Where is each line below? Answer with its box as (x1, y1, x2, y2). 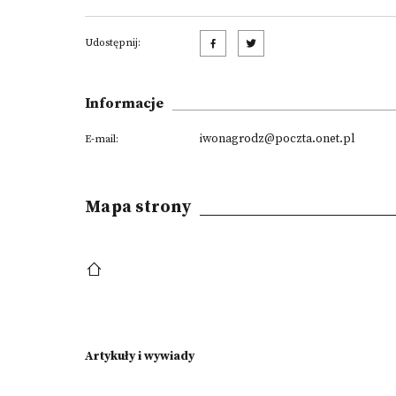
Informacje (85, 95, 164, 112)
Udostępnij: (85, 36, 141, 49)
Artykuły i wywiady (85, 348, 194, 364)
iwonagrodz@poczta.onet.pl (200, 131, 354, 147)
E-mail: (85, 133, 118, 146)
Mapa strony (85, 196, 191, 217)
